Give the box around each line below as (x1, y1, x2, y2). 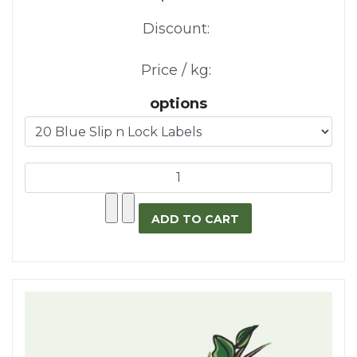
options (150, 94, 207, 112)
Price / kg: (141, 61, 211, 79)
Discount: (143, 19, 210, 37)
